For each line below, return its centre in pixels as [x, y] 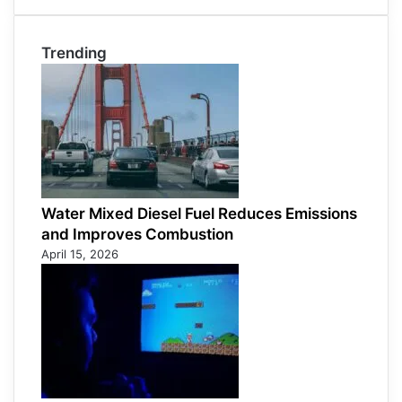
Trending [74, 53]
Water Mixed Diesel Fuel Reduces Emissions [199, 214]
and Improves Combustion [137, 235]
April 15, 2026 [80, 254]
